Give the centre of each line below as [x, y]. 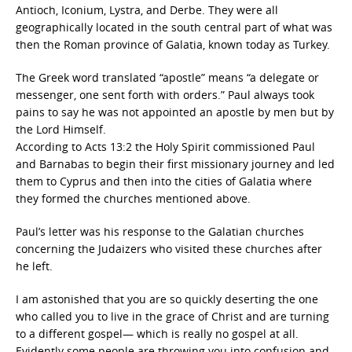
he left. [34, 266]
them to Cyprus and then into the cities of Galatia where [164, 181]
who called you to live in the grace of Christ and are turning [172, 316]
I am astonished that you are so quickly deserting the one [167, 299]
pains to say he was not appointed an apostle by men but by [175, 112]
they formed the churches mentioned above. [133, 198]
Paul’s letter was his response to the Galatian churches [160, 231]
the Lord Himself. [61, 129]
